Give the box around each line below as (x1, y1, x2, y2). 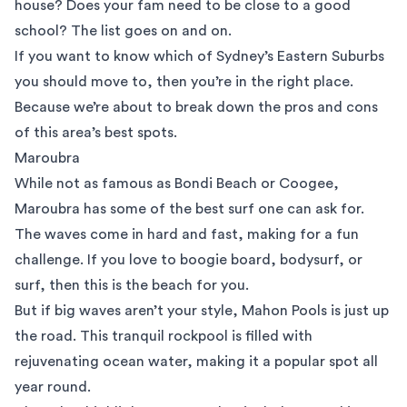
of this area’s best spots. (15, 125, 177, 140)
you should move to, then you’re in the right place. (15, 74, 353, 89)
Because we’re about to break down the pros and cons (15, 100, 378, 114)
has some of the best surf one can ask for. (80, 202, 364, 216)
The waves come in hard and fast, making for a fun (15, 227, 359, 242)
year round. (15, 380, 91, 394)
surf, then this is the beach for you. (15, 278, 249, 293)
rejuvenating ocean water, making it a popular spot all (15, 354, 378, 369)
